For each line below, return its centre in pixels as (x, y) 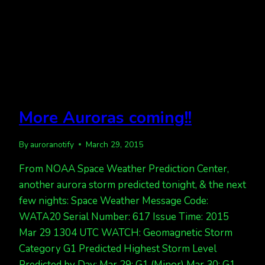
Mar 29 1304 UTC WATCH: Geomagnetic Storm (126, 232)
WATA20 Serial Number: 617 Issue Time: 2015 (124, 216)
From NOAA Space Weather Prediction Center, (124, 169)
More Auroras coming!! (105, 118)
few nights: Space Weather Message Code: (114, 201)
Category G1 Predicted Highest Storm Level (118, 248)
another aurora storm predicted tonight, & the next (132, 185)
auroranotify (52, 144)
